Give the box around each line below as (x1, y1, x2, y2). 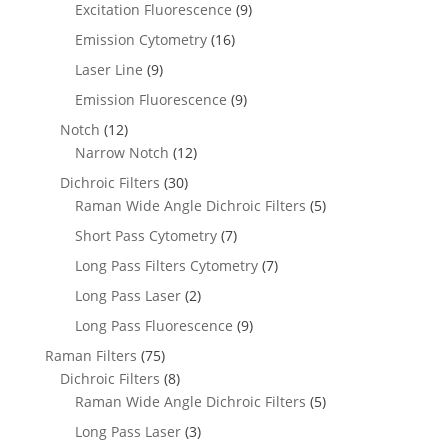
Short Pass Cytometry (74, 226, 217, 245)
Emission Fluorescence (74, 90, 227, 109)
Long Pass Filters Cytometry (74, 256, 258, 275)
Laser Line (74, 60, 143, 79)
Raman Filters (44, 346, 137, 365)
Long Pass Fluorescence (74, 316, 233, 335)
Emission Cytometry (74, 30, 207, 49)
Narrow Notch (74, 143, 169, 162)
